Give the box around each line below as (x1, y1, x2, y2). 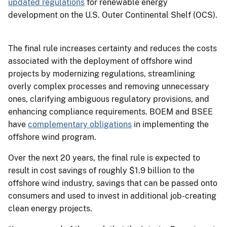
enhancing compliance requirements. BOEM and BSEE (8, 106, 213, 117)
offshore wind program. (8, 132, 100, 142)
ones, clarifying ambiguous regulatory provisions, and (8, 94, 209, 104)
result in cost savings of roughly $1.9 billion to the (8, 165, 195, 175)
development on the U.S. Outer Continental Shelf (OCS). (8, 10, 217, 20)
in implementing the (132, 119, 209, 129)
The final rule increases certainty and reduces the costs (8, 43, 217, 53)
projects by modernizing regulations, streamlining (8, 68, 195, 79)
